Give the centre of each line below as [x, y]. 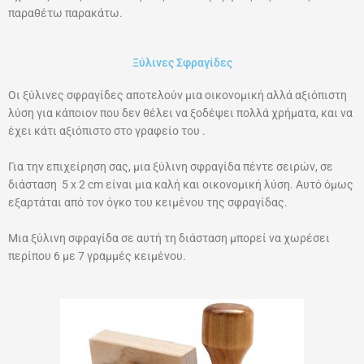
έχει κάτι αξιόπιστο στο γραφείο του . [108, 131]
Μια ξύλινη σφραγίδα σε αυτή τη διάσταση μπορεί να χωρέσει [169, 238]
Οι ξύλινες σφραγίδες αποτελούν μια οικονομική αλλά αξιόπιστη [178, 95]
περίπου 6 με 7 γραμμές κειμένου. [97, 256]
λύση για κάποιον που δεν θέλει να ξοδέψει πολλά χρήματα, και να [180, 113]
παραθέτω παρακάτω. [65, 13]
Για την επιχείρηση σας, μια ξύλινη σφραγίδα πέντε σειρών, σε [171, 166]
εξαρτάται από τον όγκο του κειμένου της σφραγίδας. [148, 202]
